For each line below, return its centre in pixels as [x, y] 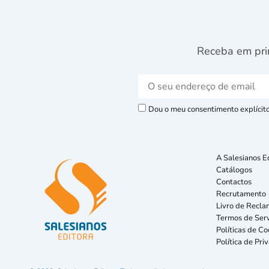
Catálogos [234, 170]
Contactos [234, 182]
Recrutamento [241, 194]
